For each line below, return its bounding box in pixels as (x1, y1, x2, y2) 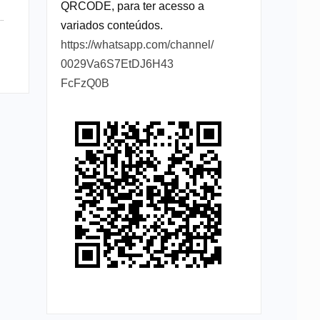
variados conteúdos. (60, 19, 163, 31)
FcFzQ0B (60, 76, 109, 89)
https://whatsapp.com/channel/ (60, 38, 214, 51)
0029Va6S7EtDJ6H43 (60, 57, 174, 70)
